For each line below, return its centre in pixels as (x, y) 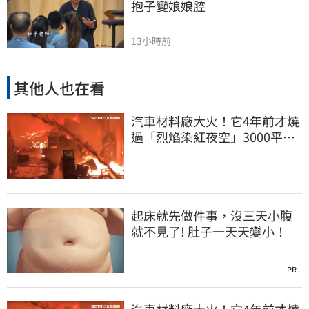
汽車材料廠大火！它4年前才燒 (215, 121)
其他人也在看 (59, 87)
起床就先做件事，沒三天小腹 (212, 215)
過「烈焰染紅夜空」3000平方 (213, 137)
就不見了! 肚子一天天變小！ (209, 231)
